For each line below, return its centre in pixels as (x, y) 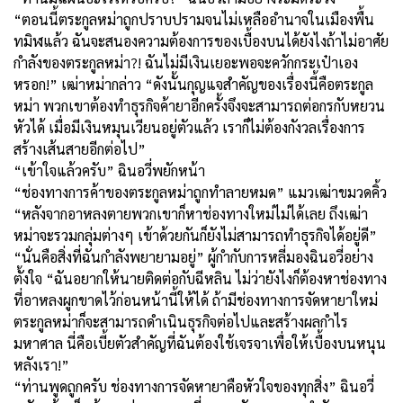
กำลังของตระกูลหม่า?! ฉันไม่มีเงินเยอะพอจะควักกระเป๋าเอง (186, 62)
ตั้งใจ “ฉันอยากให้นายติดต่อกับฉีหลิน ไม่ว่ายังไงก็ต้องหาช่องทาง (200, 278)
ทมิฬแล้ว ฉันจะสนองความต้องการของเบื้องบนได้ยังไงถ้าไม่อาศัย (201, 40)
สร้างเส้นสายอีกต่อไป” (80, 148)
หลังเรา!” (41, 364)
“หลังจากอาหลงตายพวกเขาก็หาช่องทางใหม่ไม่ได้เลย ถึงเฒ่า (191, 213)
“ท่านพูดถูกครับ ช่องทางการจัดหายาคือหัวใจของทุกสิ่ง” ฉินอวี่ (194, 386)
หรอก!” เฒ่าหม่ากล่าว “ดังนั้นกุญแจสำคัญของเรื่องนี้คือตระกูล (193, 84)
